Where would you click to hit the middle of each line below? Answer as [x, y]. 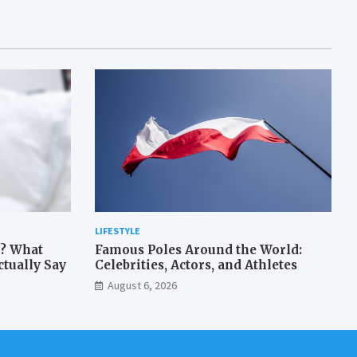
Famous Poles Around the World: [198, 249]
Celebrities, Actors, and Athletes [196, 265]
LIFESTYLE [117, 230]
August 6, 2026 [142, 285]
